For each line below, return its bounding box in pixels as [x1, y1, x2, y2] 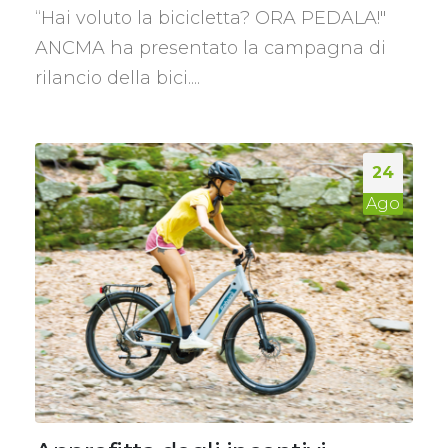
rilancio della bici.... [35, 67, 200, 90]
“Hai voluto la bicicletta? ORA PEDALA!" [35, 7, 386, 30]
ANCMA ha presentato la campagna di [35, 37, 386, 60]
